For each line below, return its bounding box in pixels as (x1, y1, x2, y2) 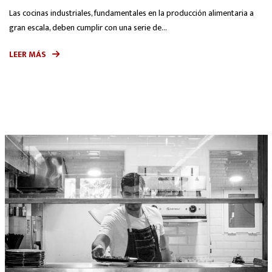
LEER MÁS (9, 47, 46, 62)
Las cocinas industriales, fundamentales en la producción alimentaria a (9, 6, 254, 21)
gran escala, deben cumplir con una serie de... (9, 21, 167, 35)
